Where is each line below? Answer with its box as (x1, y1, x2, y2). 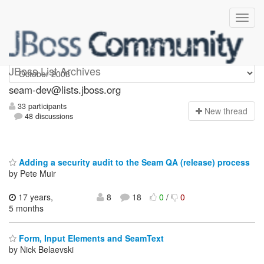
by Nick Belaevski (9, 243, 74, 256)
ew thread (210, 105, 247, 117)
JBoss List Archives (9, 63, 101, 78)
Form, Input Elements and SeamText (16, 232, 164, 245)
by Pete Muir (9, 167, 56, 179)
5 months (9, 202, 44, 214)
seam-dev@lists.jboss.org (9, 82, 121, 97)
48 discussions (22, 111, 74, 122)
